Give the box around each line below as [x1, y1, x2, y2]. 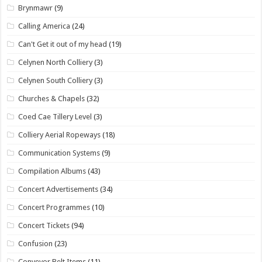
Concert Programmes [18, 202, 91, 212]
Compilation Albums [18, 166, 87, 175]
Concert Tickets [18, 220, 70, 230]
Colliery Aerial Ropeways [18, 130, 101, 139]
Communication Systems [18, 148, 101, 157]
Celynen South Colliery [18, 75, 93, 85]
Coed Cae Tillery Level [18, 112, 92, 121]
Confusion [18, 239, 53, 248]
